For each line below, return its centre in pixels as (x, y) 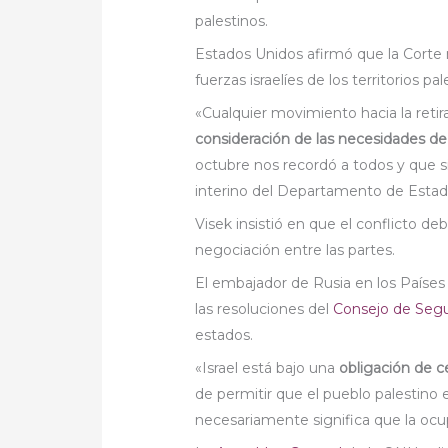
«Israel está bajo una (267, 368)
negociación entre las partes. (295, 250)
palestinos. (232, 21)
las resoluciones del (264, 309)
